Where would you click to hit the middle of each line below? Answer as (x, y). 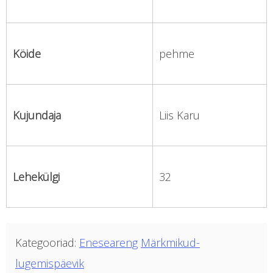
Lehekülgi (36, 176)
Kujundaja (37, 115)
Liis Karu (179, 115)
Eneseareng (108, 242)
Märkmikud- (170, 242)
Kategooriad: (47, 242)
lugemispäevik (50, 263)
